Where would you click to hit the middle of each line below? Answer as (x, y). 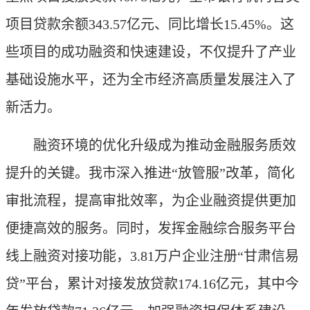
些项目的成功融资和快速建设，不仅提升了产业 (151, 52)
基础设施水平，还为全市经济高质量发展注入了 (151, 80)
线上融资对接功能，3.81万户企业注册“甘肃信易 (152, 256)
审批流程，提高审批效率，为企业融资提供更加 (151, 201)
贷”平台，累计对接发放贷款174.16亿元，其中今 (152, 284)
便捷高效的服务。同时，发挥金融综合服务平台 (151, 228)
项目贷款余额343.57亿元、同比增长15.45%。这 (150, 24)
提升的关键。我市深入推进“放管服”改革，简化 (150, 173)
